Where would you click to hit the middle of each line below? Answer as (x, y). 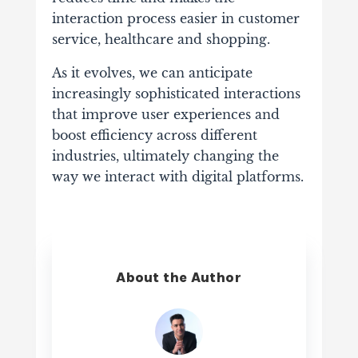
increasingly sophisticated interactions (176, 93)
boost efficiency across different (154, 135)
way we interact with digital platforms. (177, 176)
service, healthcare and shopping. (161, 39)
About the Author (179, 277)
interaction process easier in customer (175, 18)
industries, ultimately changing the (165, 155)
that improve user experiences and (165, 114)
